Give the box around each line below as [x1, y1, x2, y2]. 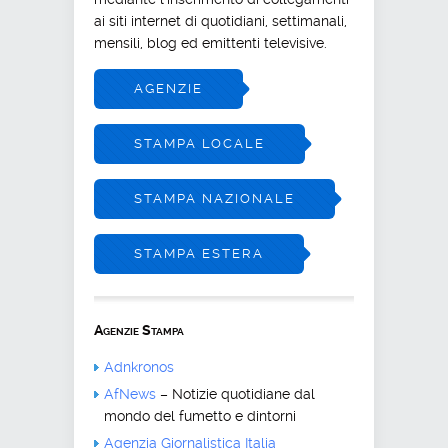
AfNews [104, 385, 156, 402]
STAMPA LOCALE [134, 135, 265, 151]
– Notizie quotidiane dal [156, 385, 315, 402]
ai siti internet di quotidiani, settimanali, [94, 12, 347, 29]
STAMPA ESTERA [134, 245, 264, 261]
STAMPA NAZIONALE [134, 190, 295, 206]
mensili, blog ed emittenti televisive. [94, 34, 327, 51]
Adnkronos [104, 358, 174, 375]
